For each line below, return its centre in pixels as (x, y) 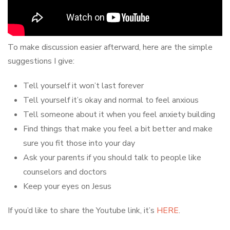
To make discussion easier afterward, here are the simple (110, 47)
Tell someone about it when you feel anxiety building (119, 114)
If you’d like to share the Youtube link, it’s (82, 210)
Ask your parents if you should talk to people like (112, 158)
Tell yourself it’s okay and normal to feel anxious (111, 100)
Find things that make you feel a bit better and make (118, 129)
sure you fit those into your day (79, 143)
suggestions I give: (41, 61)
